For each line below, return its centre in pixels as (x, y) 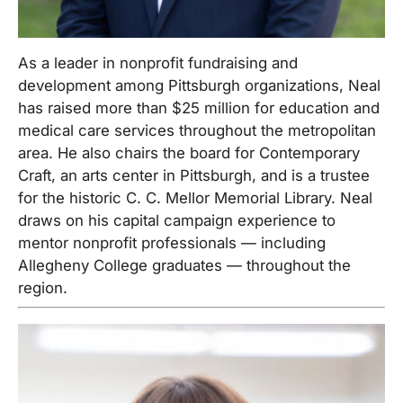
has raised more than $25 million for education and (199, 108)
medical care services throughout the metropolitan (197, 131)
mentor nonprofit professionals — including (172, 243)
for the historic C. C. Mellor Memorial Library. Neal (195, 198)
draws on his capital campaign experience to (177, 221)
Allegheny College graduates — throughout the (184, 266)
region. (43, 288)
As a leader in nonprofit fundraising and (158, 63)
